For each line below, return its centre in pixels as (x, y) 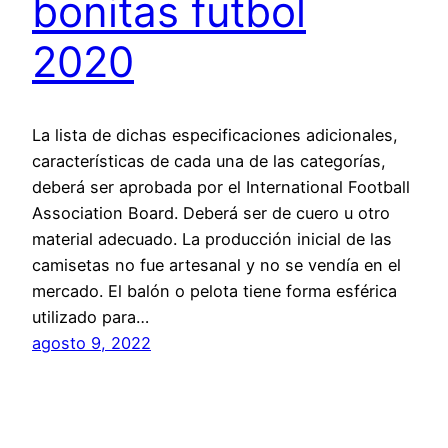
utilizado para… (90, 316)
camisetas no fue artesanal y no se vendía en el (216, 264)
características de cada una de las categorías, (209, 160)
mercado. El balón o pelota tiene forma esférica (214, 290)
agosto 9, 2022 (91, 342)
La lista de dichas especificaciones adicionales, (215, 134)
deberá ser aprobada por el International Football (221, 186)
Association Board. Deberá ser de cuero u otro (211, 212)
